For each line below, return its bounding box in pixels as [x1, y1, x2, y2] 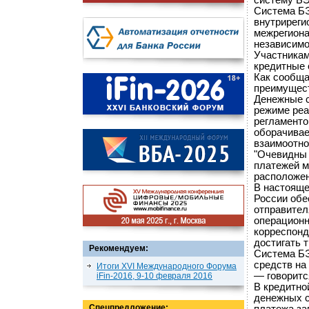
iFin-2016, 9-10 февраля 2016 [97, 271, 212, 281]
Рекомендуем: [89, 243, 148, 253]
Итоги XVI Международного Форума [97, 261, 237, 271]
